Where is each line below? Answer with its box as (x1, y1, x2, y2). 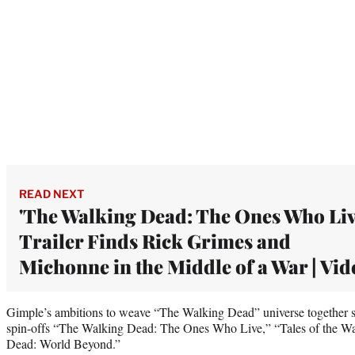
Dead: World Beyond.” (6, 334, 120, 352)
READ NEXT (19, 186, 84, 200)
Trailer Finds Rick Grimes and (19, 227, 291, 254)
